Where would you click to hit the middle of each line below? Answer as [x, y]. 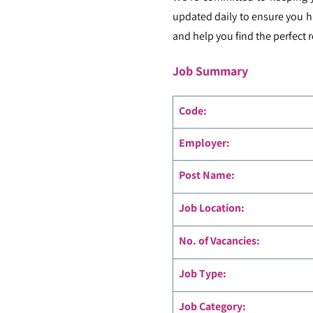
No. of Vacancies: [219, 241]
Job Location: [211, 208]
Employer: [204, 143]
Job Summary [210, 71]
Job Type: [202, 274]
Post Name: [206, 175]
